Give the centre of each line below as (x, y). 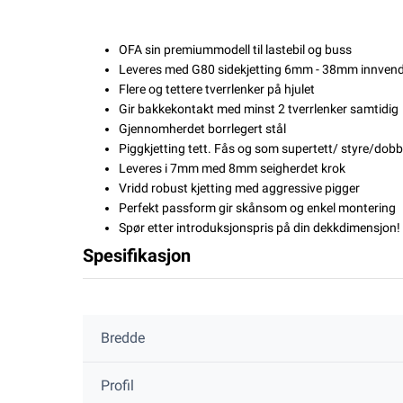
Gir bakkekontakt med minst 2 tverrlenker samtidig (259, 109)
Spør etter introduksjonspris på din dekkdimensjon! (260, 228)
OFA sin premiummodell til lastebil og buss (235, 49)
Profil (117, 385)
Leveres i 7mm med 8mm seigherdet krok (232, 168)
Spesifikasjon (137, 255)
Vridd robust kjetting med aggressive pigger (239, 188)
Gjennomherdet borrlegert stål (202, 129)
